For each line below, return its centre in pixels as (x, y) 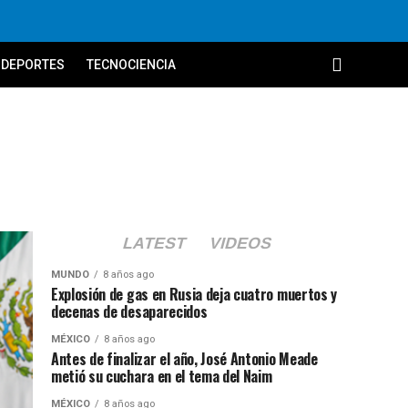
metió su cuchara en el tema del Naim (162, 376)
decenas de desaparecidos (129, 311)
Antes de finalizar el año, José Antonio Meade (184, 359)
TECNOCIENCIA (131, 65)
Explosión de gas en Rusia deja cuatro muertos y (194, 294)
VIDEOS (240, 243)
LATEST (154, 243)
